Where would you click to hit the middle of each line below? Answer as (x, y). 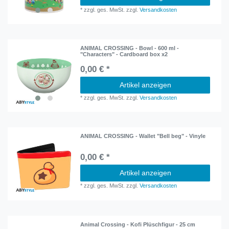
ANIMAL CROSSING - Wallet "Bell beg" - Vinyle (143, 136)
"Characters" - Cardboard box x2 (124, 54)
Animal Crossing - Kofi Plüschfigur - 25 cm (138, 224)
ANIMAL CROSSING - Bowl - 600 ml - (130, 48)
